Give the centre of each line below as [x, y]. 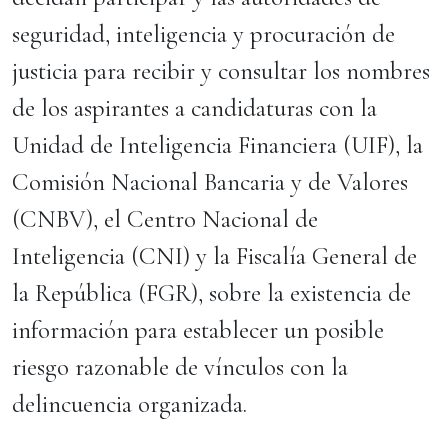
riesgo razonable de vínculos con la [180, 367]
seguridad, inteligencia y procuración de [203, 34]
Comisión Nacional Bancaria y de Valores [210, 182]
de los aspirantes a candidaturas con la [194, 108]
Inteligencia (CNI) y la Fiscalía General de [214, 256]
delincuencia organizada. [129, 404]
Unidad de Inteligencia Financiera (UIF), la [217, 145]
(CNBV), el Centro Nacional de [165, 219]
